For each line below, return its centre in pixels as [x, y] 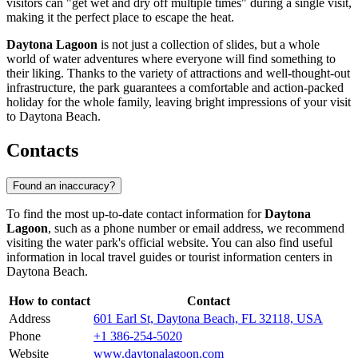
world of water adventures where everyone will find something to [171, 59]
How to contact [50, 300]
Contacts [42, 151]
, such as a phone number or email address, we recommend [196, 228]
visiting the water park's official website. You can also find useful [169, 242]
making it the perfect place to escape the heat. [120, 18]
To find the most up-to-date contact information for [135, 213]
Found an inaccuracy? [64, 185]
